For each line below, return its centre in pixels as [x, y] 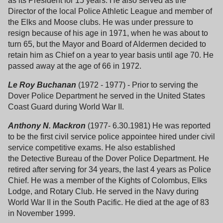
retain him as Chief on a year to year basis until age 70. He [111, 55]
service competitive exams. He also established [92, 147]
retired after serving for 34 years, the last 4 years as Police [110, 169]
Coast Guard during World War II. [67, 107]
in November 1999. [43, 213]
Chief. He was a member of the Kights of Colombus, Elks [108, 180]
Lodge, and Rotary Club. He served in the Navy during [103, 191]
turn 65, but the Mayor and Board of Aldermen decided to [107, 44]
